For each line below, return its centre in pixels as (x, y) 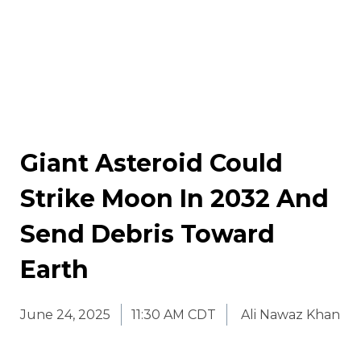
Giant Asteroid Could (151, 164)
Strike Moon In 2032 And (174, 199)
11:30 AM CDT (174, 315)
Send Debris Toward (147, 234)
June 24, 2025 (65, 315)
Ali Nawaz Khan (290, 315)
